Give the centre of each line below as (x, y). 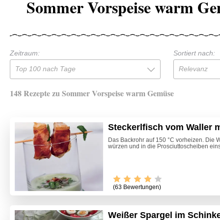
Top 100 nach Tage (45, 69)
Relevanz (193, 69)
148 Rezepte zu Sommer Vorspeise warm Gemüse (92, 93)
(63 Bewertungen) (137, 187)
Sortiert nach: (194, 53)
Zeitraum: (25, 53)
